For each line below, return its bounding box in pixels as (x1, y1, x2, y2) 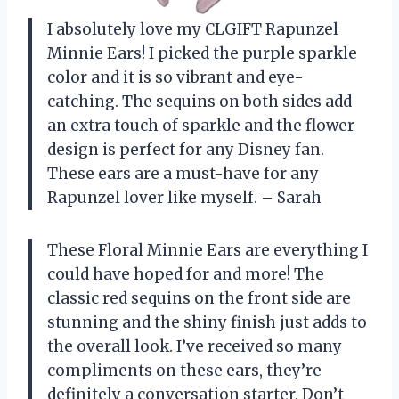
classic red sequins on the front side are (47, 289, 351, 309)
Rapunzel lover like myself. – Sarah (47, 188, 322, 208)
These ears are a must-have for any (47, 164, 319, 184)
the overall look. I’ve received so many (47, 337, 342, 357)
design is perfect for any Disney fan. (47, 140, 324, 160)
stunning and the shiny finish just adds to (47, 313, 367, 333)
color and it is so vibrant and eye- (47, 68, 304, 88)
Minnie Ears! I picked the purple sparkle (47, 44, 357, 64)
